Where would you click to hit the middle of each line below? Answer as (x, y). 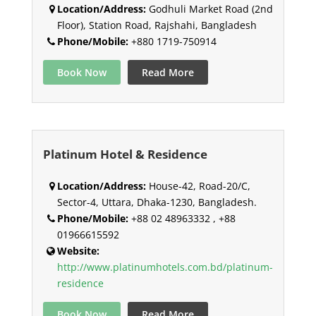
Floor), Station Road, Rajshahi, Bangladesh (157, 25)
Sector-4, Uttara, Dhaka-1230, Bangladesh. (157, 202)
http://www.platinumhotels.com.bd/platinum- (165, 267)
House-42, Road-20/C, (198, 186)
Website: (78, 251)
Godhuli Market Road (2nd (209, 9)
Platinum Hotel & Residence (125, 154)
